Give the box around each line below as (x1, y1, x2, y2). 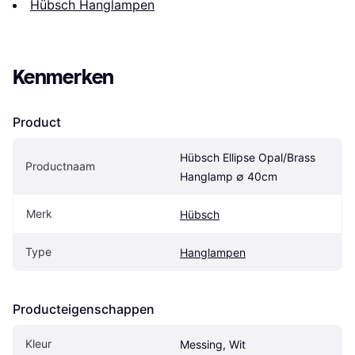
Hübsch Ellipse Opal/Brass (180, 150, 315, 164)
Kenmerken (13, 64, 115, 90)
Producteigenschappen (13, 300, 155, 317)
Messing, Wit (180, 337, 246, 351)
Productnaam (25, 158, 95, 173)
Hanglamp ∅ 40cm (180, 169, 277, 183)
